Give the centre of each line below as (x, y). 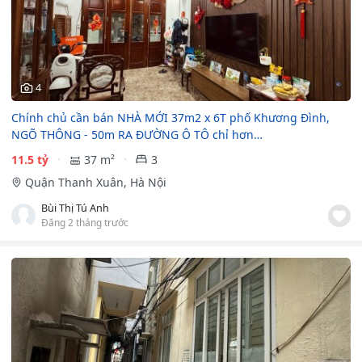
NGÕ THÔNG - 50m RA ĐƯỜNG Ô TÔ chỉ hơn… (137, 134)
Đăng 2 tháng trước (85, 222)
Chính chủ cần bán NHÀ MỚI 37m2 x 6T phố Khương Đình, (170, 117)
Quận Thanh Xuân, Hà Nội (95, 182)
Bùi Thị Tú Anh (75, 208)
